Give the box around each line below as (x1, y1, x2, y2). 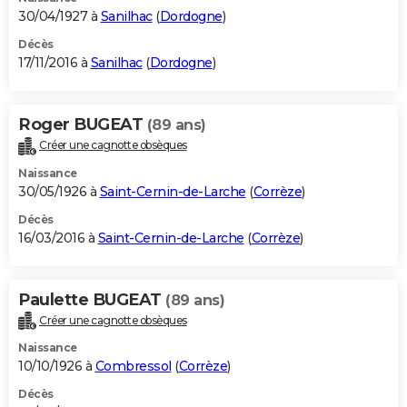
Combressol (94, 358, 172, 375)
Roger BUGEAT (18, 114, 147, 134)
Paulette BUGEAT (18, 289, 165, 310)
